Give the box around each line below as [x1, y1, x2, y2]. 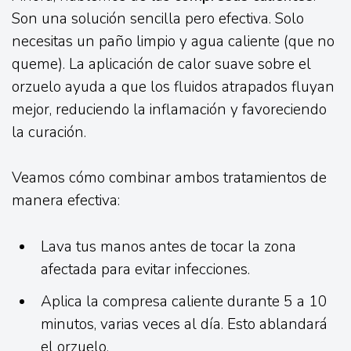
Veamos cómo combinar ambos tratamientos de [12, 168, 327, 189]
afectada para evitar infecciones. [41, 259, 251, 280]
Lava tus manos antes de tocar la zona [41, 236, 297, 257]
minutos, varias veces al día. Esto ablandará [41, 313, 328, 335]
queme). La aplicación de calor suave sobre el [12, 54, 311, 75]
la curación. [12, 122, 86, 143]
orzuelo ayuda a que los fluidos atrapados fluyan [12, 77, 335, 98]
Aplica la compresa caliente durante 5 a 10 [41, 291, 328, 312]
